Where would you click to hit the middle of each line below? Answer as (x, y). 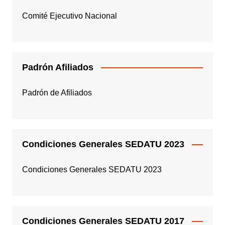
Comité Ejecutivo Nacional (69, 16)
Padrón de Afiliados (57, 92)
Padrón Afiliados (58, 67)
